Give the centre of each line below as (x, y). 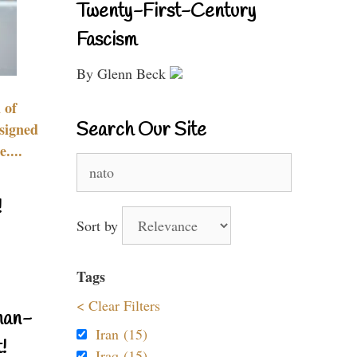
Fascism (107, 41)
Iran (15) (122, 334)
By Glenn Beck (123, 73)
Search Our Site (141, 131)
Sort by (99, 226)
